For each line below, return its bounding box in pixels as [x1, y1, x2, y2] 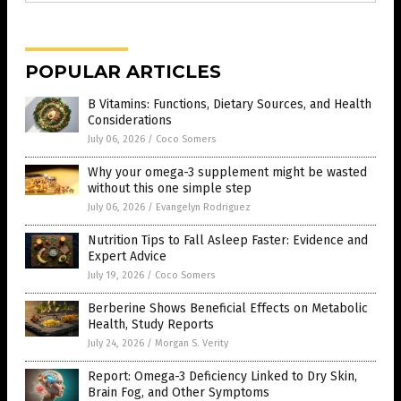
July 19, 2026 [88, 269, 144, 282]
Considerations [88, 113, 172, 129]
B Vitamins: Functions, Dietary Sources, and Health [88, 97, 371, 113]
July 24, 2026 [88, 337, 144, 350]
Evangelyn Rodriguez [156, 201, 251, 214]
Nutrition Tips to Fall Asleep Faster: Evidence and [88, 233, 368, 249]
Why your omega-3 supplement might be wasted [88, 165, 367, 181]
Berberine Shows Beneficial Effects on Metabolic [88, 301, 368, 317]
